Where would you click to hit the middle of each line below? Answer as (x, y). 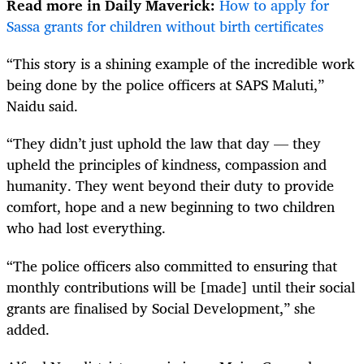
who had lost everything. (86, 228)
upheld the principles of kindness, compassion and (167, 165)
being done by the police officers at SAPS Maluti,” (165, 85)
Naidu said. (42, 106)
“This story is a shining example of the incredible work (181, 64)
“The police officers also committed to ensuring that (172, 265)
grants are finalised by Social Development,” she (161, 308)
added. (28, 329)
